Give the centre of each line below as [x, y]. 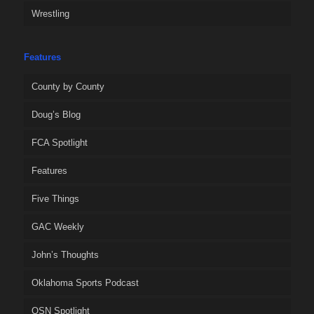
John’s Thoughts [65, 254]
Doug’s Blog [56, 114]
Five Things [55, 198]
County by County [68, 86]
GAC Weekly [57, 226]
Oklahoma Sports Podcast [85, 282]
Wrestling [50, 13]
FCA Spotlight [59, 142]
